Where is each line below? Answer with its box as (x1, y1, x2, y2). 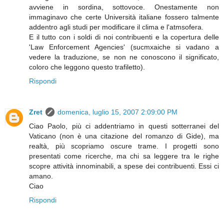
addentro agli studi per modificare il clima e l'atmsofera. (29, 23, 203, 31)
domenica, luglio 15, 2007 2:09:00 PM (57, 108, 177, 116)
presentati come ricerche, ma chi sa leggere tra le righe (29, 152, 219, 160)
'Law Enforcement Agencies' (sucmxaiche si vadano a (29, 43, 219, 51)
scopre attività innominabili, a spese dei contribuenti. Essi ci (29, 162, 219, 170)
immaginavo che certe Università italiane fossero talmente (29, 13, 219, 21)
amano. (29, 172, 53, 180)
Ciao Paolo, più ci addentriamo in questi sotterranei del (29, 122, 219, 130)
